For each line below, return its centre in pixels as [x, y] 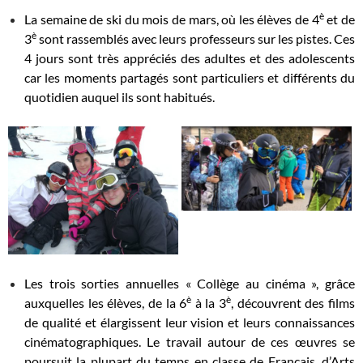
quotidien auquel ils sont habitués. [120, 97]
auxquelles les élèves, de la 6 [106, 302]
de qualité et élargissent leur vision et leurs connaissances [190, 322]
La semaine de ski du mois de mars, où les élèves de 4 [172, 19]
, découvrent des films [293, 302]
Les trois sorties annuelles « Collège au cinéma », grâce [190, 283]
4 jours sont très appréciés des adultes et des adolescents [190, 58]
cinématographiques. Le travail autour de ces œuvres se [190, 341]
